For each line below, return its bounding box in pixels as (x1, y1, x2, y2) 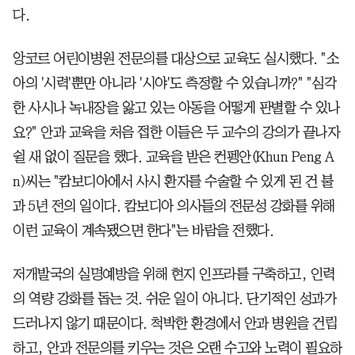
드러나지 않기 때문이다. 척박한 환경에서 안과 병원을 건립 (13, 316, 337, 331)
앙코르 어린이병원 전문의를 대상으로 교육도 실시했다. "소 (13, 52, 338, 67)
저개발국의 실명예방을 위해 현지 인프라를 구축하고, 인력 (13, 267, 335, 282)
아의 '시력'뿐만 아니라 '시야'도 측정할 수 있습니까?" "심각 (13, 76, 336, 91)
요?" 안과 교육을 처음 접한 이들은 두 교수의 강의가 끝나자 (13, 125, 339, 140)
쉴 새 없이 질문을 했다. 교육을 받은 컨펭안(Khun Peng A (13, 150, 334, 165)
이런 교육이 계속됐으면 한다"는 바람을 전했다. (13, 223, 273, 239)
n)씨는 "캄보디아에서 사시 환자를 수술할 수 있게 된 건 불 (13, 174, 333, 189)
